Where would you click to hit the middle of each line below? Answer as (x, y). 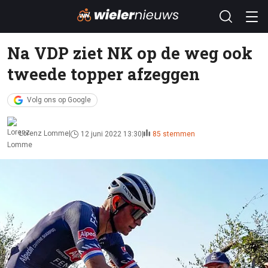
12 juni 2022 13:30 (111, 134)
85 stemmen (174, 134)
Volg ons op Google (59, 100)
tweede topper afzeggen (103, 74)
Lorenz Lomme (44, 134)
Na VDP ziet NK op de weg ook (130, 53)
